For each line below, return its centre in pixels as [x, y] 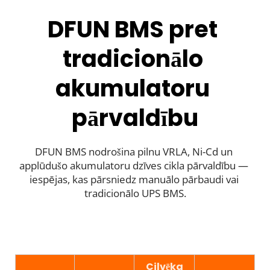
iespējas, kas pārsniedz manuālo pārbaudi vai [134, 179]
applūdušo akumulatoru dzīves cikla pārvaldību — [134, 165]
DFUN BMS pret [133, 29]
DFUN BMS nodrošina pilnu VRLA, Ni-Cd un [134, 151]
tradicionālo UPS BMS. [135, 193]
